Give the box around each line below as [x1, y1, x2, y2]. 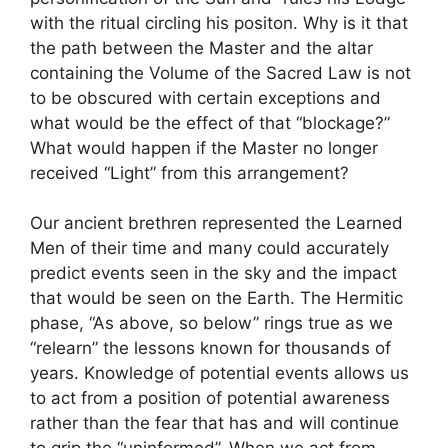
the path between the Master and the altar [30, 37, 373, 58]
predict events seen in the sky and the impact [30, 263, 397, 283]
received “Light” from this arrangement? [30, 162, 349, 183]
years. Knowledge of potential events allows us [30, 363, 409, 383]
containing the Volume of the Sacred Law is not [30, 62, 411, 83]
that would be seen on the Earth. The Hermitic [30, 288, 403, 308]
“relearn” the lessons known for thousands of [30, 338, 391, 358]
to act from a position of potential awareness [30, 388, 390, 408]
